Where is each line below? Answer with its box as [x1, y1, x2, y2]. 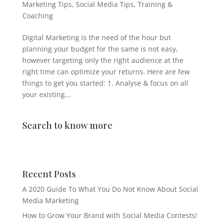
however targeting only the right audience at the [22, 55, 183, 65]
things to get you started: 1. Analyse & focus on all [22, 78, 188, 88]
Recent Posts [22, 167, 76, 180]
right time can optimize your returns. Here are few [22, 66, 190, 76]
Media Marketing [22, 195, 79, 205]
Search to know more [22, 119, 112, 131]
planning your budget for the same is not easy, [22, 44, 178, 54]
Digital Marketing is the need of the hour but [22, 32, 171, 42]
